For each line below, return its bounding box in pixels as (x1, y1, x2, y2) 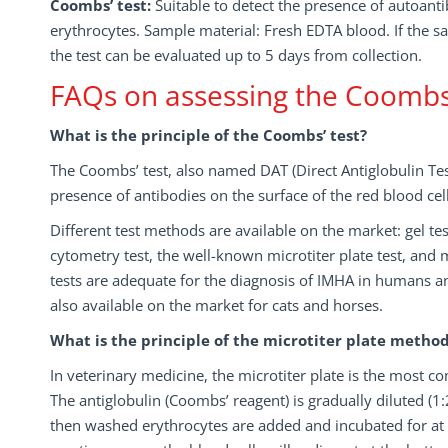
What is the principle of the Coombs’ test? (50, 125, 367, 145)
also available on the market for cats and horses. (50, 295, 383, 315)
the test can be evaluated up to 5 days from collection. (50, 45, 422, 65)
